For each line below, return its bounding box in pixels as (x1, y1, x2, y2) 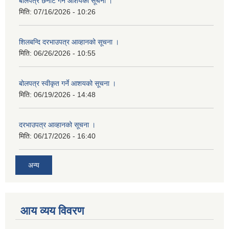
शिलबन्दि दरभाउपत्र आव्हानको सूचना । (19, 38, 119, 47)
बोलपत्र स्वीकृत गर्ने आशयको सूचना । (19, 79, 116, 88)
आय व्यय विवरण (20, 204, 84, 217)
